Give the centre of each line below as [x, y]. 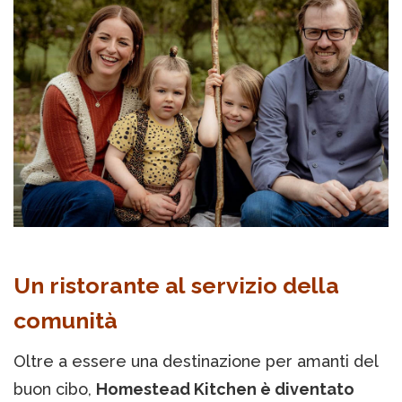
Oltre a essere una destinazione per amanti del [196, 361]
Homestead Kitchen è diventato [225, 389]
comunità [66, 320]
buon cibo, [55, 389]
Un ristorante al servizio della [176, 285]
